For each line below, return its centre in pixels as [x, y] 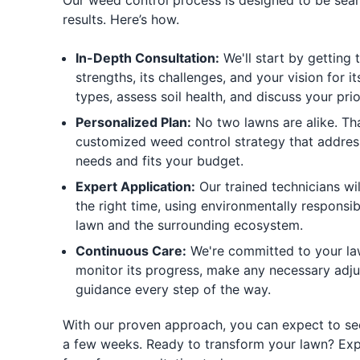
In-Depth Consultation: [147, 58]
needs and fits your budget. [159, 161]
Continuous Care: [131, 251]
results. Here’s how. [121, 19]
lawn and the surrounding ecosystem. [189, 225]
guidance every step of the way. [173, 289]
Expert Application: [135, 186]
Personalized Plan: [133, 122]
